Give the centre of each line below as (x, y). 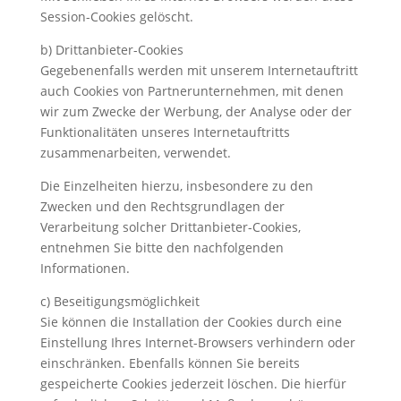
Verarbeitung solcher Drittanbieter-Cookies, (170, 227)
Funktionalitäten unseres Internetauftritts (165, 132)
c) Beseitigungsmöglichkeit (119, 301)
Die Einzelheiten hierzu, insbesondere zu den (176, 186)
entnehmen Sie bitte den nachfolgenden (162, 247)
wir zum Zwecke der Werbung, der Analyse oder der (196, 111)
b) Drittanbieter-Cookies (111, 50)
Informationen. (85, 268)
